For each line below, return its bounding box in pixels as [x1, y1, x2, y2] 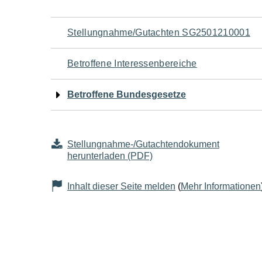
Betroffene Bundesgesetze [67, 89, 186, 99]
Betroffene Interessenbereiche [67, 58, 197, 68]
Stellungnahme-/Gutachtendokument [67, 139, 219, 149]
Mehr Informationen [181, 181, 261, 191]
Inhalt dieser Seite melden [67, 181, 175, 191]
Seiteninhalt [50, 105, 164, 132]
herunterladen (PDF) [67, 151, 153, 161]
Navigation [50, 18, 153, 44]
